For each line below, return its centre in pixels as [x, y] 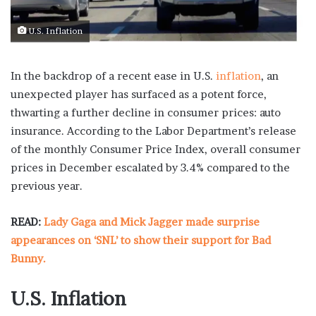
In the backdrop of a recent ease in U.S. [112, 75]
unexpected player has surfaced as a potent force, [139, 94]
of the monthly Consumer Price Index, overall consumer [156, 149]
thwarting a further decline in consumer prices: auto [146, 112]
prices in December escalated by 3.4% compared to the [150, 167]
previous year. [47, 186]
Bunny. [28, 258]
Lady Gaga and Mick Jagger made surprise [152, 221]
